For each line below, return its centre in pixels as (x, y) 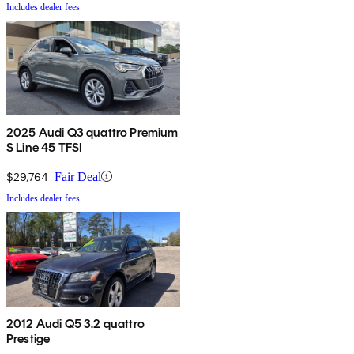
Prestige (28, 338)
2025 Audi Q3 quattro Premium (92, 132)
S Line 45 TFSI (45, 147)
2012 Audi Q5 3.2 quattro (75, 323)
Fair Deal (78, 176)
